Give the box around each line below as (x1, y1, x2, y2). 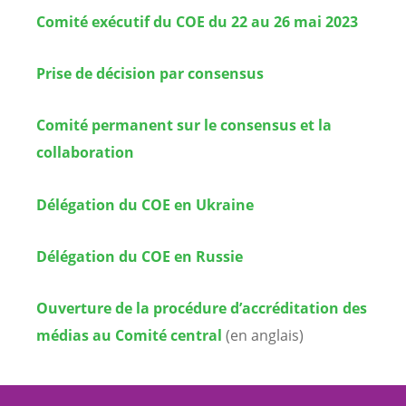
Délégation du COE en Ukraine (36, 194, 254, 215)
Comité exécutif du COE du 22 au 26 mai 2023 (36, 11, 358, 32)
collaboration (36, 142, 134, 163)
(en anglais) (222, 324, 304, 345)
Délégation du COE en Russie (36, 246, 243, 266)
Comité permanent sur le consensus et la (36, 115, 332, 136)
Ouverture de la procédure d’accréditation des (36, 297, 367, 318)
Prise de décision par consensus (36, 63, 264, 84)
